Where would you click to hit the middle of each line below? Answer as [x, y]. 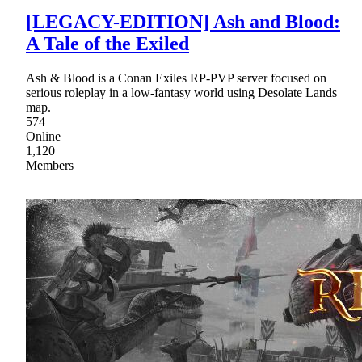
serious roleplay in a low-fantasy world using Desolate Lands [181, 93]
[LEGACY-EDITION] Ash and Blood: [183, 22]
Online [43, 137]
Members [50, 166]
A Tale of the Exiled [107, 44]
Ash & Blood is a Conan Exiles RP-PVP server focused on [176, 78]
